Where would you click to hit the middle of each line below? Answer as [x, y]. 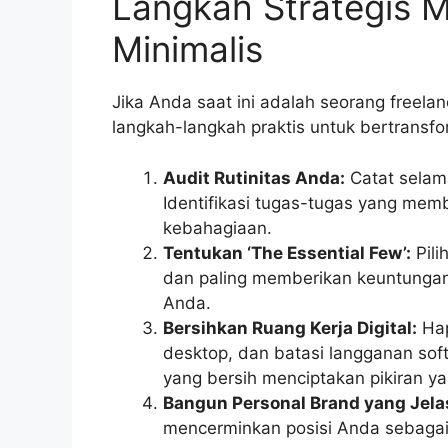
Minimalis [187, 49]
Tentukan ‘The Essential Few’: [287, 252]
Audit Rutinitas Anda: [254, 177]
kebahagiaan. [217, 227]
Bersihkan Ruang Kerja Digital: [290, 327]
